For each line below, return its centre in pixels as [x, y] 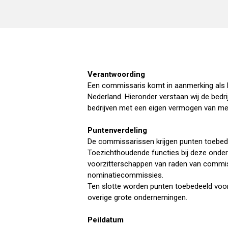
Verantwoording [116, 75]
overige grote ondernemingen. [137, 198]
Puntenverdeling [117, 131]
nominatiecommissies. [125, 175]
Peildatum [106, 220]
